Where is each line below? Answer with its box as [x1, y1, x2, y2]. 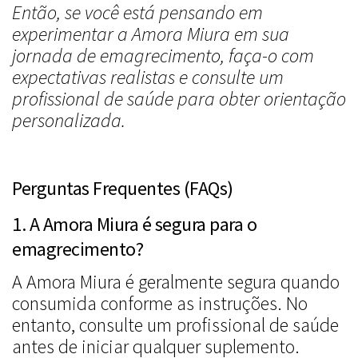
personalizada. [12, 108, 125, 133]
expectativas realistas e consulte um [12, 65, 284, 90]
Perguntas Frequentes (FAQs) [12, 176, 233, 201]
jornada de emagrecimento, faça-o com [12, 43, 314, 69]
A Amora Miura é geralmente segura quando [12, 269, 340, 295]
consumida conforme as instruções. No [12, 291, 308, 316]
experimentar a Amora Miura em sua [12, 22, 289, 47]
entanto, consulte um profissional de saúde [12, 312, 339, 338]
